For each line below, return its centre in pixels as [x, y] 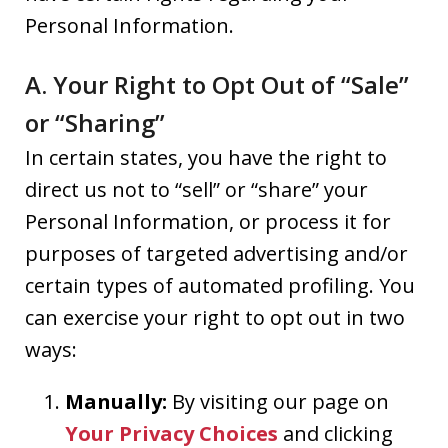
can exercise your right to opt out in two [215, 317]
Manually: [116, 401]
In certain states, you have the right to [206, 157]
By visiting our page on [278, 401]
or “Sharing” [95, 122]
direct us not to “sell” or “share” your [196, 189]
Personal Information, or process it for [208, 221]
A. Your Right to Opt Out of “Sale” [217, 84]
